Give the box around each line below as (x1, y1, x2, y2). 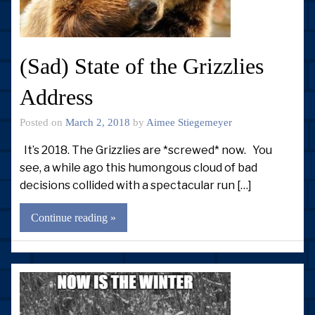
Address (20, 84, 93, 110)
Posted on (20, 116, 65, 129)
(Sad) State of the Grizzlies (20, 53, 264, 79)
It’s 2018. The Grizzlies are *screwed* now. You (20, 143, 272, 157)
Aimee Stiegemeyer (146, 116, 232, 129)
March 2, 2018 (65, 116, 130, 129)
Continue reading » (31, 212, 116, 224)
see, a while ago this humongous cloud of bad (20, 160, 257, 174)
